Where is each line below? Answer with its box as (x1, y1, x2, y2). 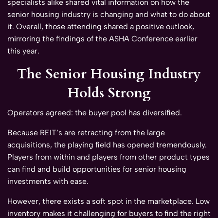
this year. (7, 46, 39, 56)
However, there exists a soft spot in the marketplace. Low (7, 197, 210, 206)
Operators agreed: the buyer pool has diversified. (7, 108, 182, 118)
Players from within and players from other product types (7, 152, 210, 162)
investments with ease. (7, 177, 89, 186)
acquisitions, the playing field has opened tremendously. (7, 140, 207, 150)
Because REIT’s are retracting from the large (7, 128, 165, 138)
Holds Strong (67, 84, 151, 103)
